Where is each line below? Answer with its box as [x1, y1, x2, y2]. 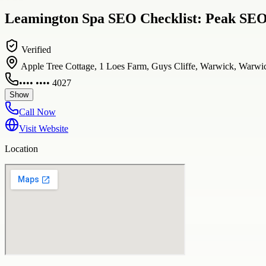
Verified [19, 44, 51, 55]
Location [5, 143, 38, 154]
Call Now [19, 106, 56, 117]
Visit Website [19, 123, 68, 134]
